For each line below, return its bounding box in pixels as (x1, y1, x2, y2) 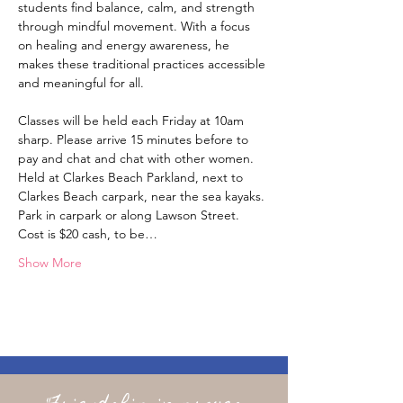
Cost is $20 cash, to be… (18, 226, 157, 242)
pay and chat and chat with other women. (18, 150, 257, 166)
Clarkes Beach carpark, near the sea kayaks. (18, 188, 268, 204)
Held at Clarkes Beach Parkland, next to (18, 169, 246, 185)
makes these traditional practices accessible (18, 56, 269, 72)
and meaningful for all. (18, 75, 148, 91)
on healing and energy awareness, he (18, 37, 233, 53)
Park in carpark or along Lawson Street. (18, 207, 243, 223)
